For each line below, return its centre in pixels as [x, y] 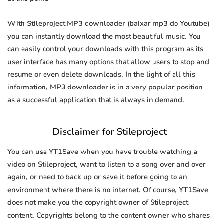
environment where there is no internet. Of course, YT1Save [108, 190]
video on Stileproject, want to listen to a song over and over [107, 164]
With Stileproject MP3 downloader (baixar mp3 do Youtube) [109, 24]
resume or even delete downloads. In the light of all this [101, 75]
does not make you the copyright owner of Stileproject [98, 203]
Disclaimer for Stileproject [109, 132]
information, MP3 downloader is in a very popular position [105, 87]
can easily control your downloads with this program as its [105, 49]
